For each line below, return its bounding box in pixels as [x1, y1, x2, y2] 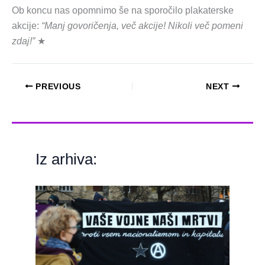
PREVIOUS [33, 82, 81, 91]
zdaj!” [12, 36, 35, 47]
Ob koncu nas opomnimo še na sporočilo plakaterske [12, 5, 234, 16]
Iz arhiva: [35, 150, 97, 169]
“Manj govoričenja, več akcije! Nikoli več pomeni [39, 21, 243, 31]
